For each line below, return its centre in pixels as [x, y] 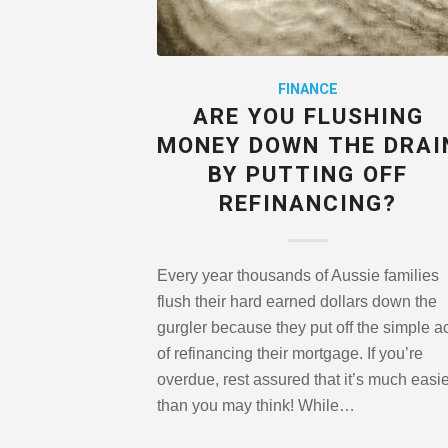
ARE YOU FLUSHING [308, 117]
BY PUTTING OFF [308, 175]
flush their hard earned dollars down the [297, 302]
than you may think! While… [256, 406]
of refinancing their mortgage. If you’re [290, 354]
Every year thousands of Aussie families [298, 276]
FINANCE [308, 90]
